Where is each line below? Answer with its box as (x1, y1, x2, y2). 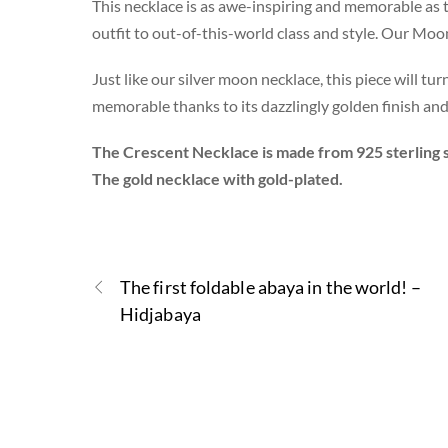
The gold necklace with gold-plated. (92, 168, 343, 188)
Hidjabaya (120, 303, 201, 326)
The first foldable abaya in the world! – (120, 276, 421, 299)
